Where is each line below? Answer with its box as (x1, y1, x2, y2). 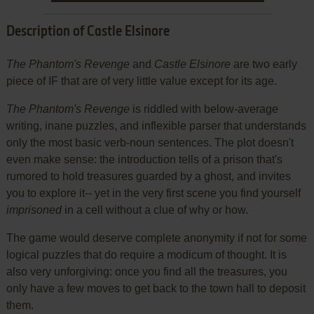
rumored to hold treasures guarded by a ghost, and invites (6, 170, 291, 182)
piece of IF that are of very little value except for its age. (6, 74, 277, 87)
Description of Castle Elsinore (6, 25, 170, 39)
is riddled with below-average (132, 102, 278, 115)
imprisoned (6, 203, 62, 216)
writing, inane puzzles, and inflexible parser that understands (6, 119, 306, 132)
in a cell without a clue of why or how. (61, 203, 248, 216)
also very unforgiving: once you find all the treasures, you (6, 265, 287, 278)
